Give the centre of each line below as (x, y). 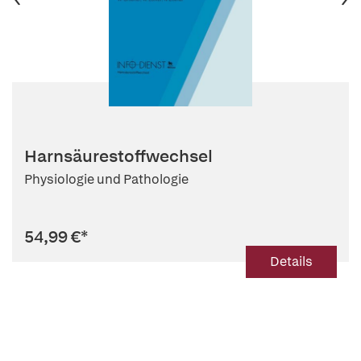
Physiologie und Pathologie (106, 179)
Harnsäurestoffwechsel (118, 156)
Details (291, 261)
